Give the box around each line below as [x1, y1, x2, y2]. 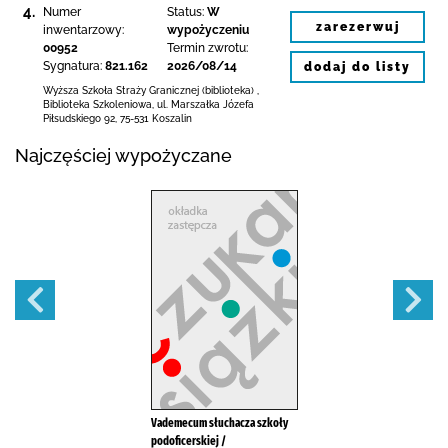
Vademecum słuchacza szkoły [150, 416, 288, 430]
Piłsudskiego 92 [43, 113, 115, 124]
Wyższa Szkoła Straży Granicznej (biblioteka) [43, 85, 254, 96]
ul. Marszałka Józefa [157, 99, 254, 110]
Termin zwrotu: [166, 41, 248, 55]
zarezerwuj [315, 19, 400, 34]
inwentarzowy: [43, 23, 124, 37]
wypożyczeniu [166, 23, 249, 37]
